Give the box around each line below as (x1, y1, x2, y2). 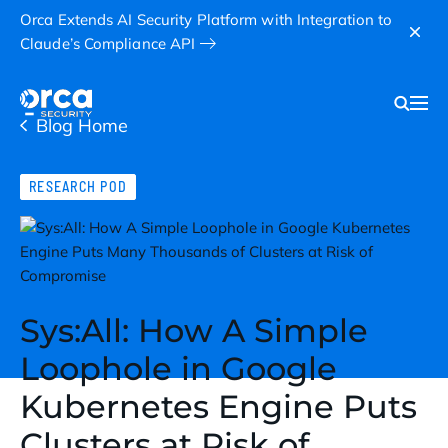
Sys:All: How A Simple (20, 311, 368, 351)
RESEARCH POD (29, 178, 128, 196)
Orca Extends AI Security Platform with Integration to (20, 10, 393, 29)
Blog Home (36, 114, 128, 138)
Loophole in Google (20, 349, 337, 389)
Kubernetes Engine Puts (20, 387, 417, 427)
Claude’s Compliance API (20, 34, 196, 53)
